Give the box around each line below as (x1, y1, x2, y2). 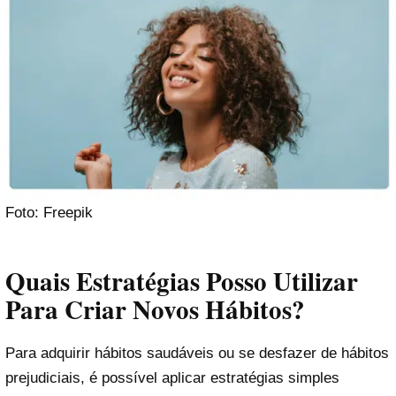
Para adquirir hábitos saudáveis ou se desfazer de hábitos (5, 344, 389, 362)
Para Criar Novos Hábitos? (5, 290, 305, 328)
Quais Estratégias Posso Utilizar (5, 262, 358, 300)
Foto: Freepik (5, 204, 93, 222)
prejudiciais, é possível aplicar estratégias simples (5, 369, 339, 386)
